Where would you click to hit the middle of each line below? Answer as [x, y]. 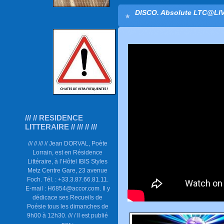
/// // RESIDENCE [54, 118]
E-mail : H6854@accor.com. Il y [68, 188]
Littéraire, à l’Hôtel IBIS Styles [68, 161]
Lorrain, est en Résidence [68, 152]
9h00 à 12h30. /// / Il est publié [68, 215]
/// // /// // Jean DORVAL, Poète [68, 143]
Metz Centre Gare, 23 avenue [68, 170]
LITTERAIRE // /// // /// [61, 127]
